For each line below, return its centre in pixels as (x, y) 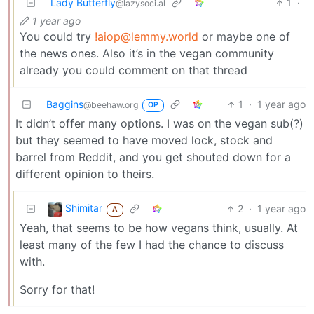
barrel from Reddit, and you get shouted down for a (153, 157)
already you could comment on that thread (134, 70)
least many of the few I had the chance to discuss (152, 245)
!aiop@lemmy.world (146, 37)
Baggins (65, 104)
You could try (57, 37)
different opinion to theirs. (85, 174)
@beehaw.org (111, 105)
